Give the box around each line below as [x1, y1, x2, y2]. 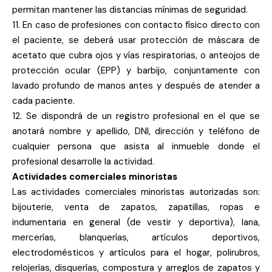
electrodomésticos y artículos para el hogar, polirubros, [12, 246, 260, 259]
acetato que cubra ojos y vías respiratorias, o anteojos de [12, 49, 260, 61]
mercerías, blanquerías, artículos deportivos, [12, 231, 260, 243]
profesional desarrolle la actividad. [12, 155, 154, 168]
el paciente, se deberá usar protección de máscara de [12, 34, 260, 46]
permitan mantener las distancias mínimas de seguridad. [12, 4, 248, 16]
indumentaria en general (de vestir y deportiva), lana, [12, 216, 260, 228]
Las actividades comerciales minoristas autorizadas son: [12, 186, 260, 198]
